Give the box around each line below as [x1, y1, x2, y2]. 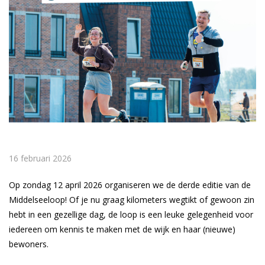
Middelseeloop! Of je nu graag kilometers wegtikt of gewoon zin [9, 194, 254, 205]
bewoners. [9, 238, 49, 250]
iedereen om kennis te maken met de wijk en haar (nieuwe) [9, 224, 235, 235]
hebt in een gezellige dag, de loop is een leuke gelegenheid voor [9, 209, 253, 220]
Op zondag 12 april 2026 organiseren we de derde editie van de [9, 179, 251, 190]
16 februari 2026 [9, 153, 72, 164]
